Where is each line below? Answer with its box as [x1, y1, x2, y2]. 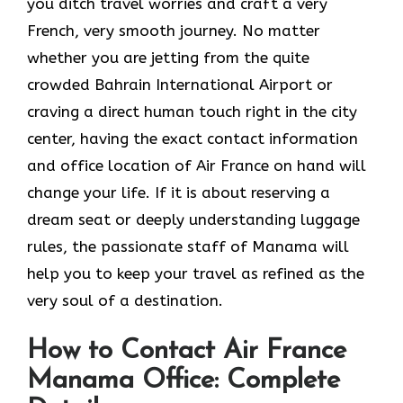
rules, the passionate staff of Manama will [27, 237, 349, 255]
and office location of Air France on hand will [27, 156, 366, 175]
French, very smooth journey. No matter [27, 21, 320, 40]
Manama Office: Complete [27, 367, 340, 396]
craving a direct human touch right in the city [27, 102, 357, 121]
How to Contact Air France [27, 337, 346, 366]
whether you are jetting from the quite [27, 48, 309, 67]
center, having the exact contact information [27, 129, 358, 148]
